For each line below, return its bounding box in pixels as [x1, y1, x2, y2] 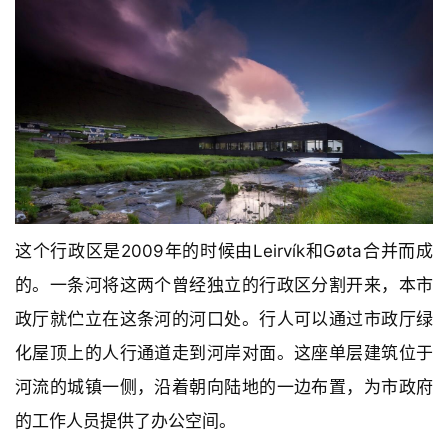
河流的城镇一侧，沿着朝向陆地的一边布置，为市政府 [15, 377, 433, 398]
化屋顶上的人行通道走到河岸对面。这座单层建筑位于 [15, 343, 433, 364]
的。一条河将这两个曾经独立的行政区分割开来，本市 [15, 275, 433, 296]
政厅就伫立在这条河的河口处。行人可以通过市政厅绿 [15, 309, 433, 330]
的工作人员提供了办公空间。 [15, 411, 236, 432]
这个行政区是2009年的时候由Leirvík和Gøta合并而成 [15, 241, 433, 262]
